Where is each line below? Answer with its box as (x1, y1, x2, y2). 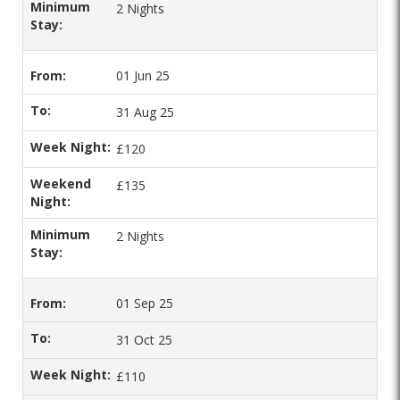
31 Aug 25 (116, 104, 174, 121)
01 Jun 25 (116, 67, 170, 84)
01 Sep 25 (116, 295, 173, 312)
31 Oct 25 (116, 331, 172, 348)
